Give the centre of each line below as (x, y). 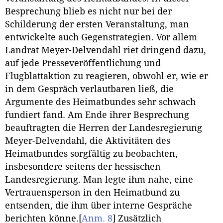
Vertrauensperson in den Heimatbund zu (92, 193)
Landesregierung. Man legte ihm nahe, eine (99, 180)
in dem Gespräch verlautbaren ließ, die (89, 89)
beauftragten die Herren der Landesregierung (104, 128)
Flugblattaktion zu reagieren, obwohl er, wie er (107, 76)
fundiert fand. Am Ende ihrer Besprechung (97, 115)
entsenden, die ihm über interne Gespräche (99, 206)
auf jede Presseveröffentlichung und (83, 63)
